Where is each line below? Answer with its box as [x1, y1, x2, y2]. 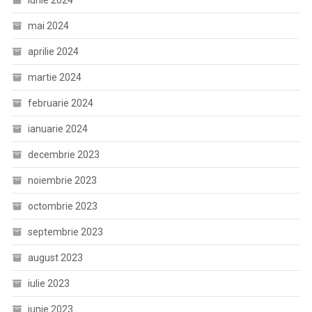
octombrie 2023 [27, 201, 97, 212]
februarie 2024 [27, 97, 93, 109]
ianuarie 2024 [27, 123, 88, 134]
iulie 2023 [27, 278, 70, 289]
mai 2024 [27, 20, 69, 31]
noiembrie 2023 [27, 175, 97, 186]
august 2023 [27, 252, 83, 263]
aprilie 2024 [27, 46, 79, 57]
